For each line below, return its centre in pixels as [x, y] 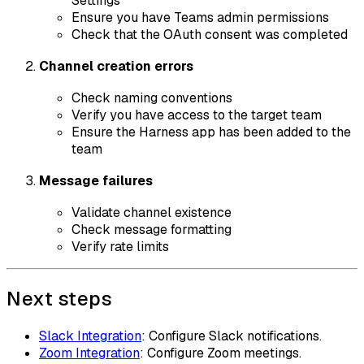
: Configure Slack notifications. [232, 336]
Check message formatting [152, 229]
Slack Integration [90, 336]
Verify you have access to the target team [197, 115]
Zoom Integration [89, 353]
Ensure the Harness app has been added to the [211, 132]
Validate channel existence [152, 212]
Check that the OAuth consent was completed [210, 34]
